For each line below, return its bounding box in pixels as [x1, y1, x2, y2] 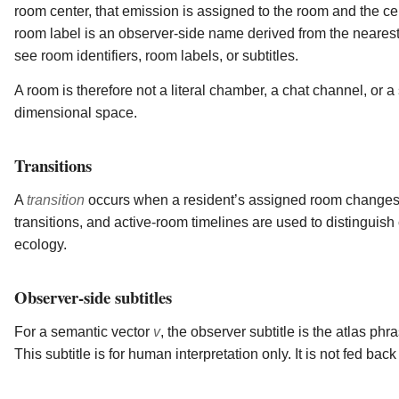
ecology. [14, 237, 67, 253]
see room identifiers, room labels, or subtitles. [14, 48, 298, 64]
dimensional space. [14, 105, 137, 121]
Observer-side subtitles [14, 285, 172, 310]
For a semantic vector [14, 324, 153, 340]
